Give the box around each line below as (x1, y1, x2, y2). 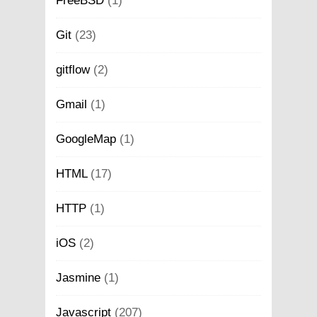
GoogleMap (56, 132, 116, 146)
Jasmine (56, 270, 100, 284)
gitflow (56, 62, 90, 76)
